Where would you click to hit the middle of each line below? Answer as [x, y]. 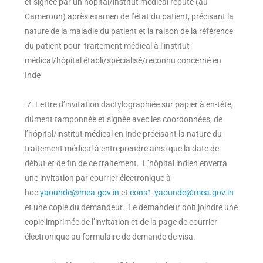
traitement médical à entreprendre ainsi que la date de [122, 149]
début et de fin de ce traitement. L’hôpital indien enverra [126, 163]
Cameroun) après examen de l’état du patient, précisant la [129, 17]
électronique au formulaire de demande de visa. [110, 237]
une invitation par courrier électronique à [98, 178]
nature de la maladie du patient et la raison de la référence [129, 31]
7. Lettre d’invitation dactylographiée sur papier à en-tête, [129, 105]
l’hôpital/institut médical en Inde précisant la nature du [123, 134]
